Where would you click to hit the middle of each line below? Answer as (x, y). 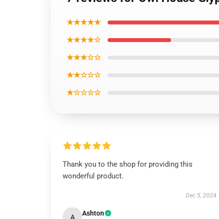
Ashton (93, 213)
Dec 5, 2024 (201, 196)
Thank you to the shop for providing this (128, 164)
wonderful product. (93, 176)
